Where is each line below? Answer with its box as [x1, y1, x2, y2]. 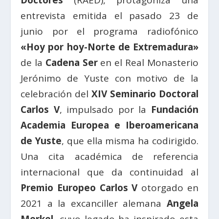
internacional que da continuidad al [21, 165, 198, 178]
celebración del [21, 87, 89, 100]
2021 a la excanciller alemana [21, 197, 167, 210]
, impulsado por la [59, 103, 151, 116]
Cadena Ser [45, 56, 98, 69]
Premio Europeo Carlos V [21, 181, 138, 194]
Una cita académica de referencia [21, 150, 198, 163]
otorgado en [137, 181, 198, 194]
